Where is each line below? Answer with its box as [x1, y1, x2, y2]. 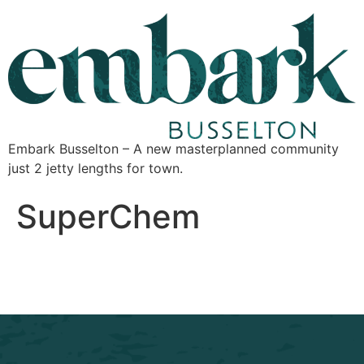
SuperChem [16, 197, 200, 237]
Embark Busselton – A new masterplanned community [8, 141, 339, 158]
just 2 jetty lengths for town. [8, 160, 183, 177]
